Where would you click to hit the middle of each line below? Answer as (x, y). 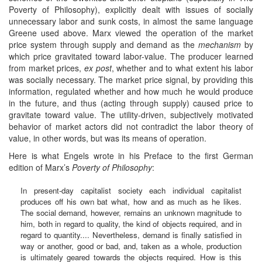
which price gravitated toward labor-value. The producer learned (131, 56)
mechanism (220, 44)
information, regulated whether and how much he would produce (131, 91)
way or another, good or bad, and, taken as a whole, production (131, 246)
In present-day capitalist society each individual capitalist (131, 190)
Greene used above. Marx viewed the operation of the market (131, 32)
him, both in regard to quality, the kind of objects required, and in (131, 223)
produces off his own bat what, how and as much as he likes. (131, 201)
